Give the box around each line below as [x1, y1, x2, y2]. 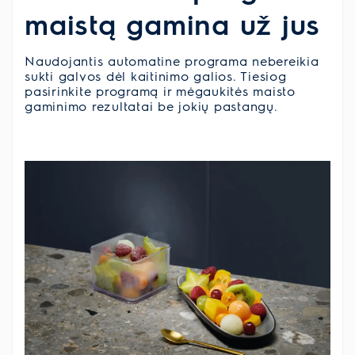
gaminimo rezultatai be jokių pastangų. [25, 97, 278, 115]
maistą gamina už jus [25, 6, 320, 42]
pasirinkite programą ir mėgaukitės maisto [25, 82, 296, 100]
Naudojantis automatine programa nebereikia [25, 52, 319, 70]
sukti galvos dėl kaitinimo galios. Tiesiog [25, 67, 287, 85]
